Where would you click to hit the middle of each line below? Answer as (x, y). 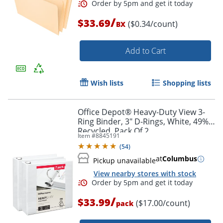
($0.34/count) (153, 24)
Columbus (180, 159)
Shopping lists (187, 83)
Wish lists (107, 83)
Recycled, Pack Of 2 (113, 131)
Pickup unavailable (124, 161)
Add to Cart (145, 51)
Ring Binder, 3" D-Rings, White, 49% (143, 122)
